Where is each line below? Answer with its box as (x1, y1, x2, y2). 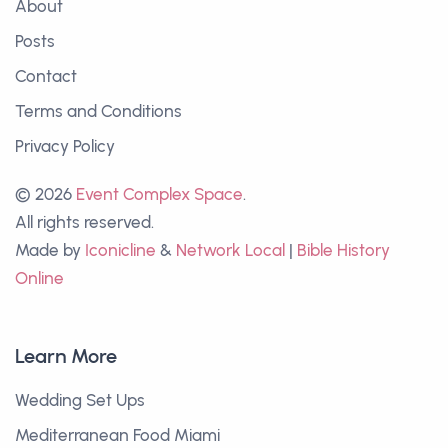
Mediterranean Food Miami (15, 425, 220, 446)
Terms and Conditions (15, 101, 182, 122)
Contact (15, 66, 77, 87)
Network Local (176, 240, 285, 261)
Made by (15, 240, 85, 261)
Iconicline (85, 240, 156, 261)
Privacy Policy (15, 136, 115, 157)
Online (15, 268, 64, 289)
